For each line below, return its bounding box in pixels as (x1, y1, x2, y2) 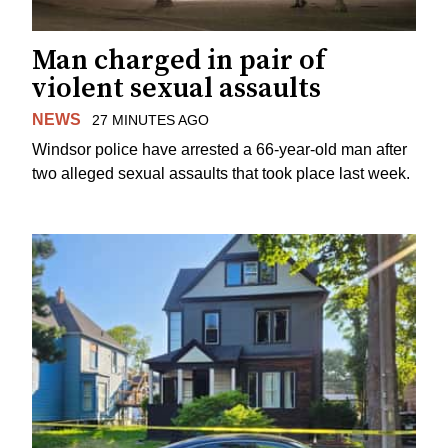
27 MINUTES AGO (91, 111, 209, 128)
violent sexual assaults (32, 70, 321, 106)
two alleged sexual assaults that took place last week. (32, 165, 410, 183)
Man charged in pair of (32, 42, 325, 78)
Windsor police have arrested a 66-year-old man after (32, 141, 407, 159)
